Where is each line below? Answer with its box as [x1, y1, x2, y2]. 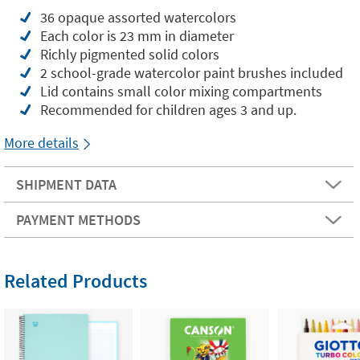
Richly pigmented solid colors [40, 45, 219, 63]
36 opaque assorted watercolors [40, 8, 236, 27]
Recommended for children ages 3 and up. [40, 100, 297, 119]
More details [4, 133, 79, 152]
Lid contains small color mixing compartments [40, 82, 322, 100]
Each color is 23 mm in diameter [40, 27, 234, 45]
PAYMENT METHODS [16, 211, 141, 229]
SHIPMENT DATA [16, 175, 117, 194]
